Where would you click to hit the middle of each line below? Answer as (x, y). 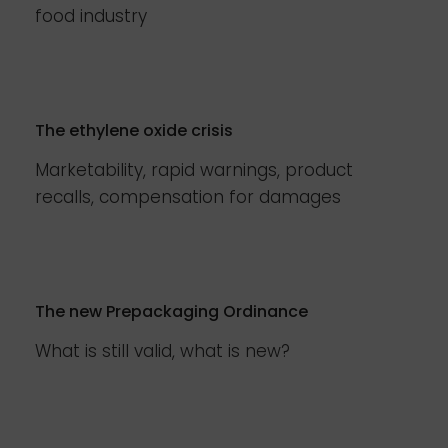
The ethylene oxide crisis (134, 130)
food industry (91, 16)
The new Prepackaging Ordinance (171, 311)
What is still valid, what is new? (162, 351)
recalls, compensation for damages (188, 197)
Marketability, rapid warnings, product (194, 170)
